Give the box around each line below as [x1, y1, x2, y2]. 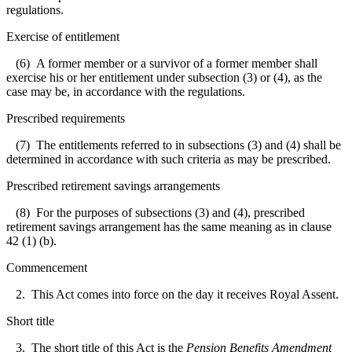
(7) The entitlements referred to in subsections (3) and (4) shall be [6, 137, 341, 152]
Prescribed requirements [6, 111, 125, 125]
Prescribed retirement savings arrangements [6, 178, 220, 192]
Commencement [6, 260, 87, 274]
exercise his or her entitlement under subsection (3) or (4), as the [6, 70, 322, 84]
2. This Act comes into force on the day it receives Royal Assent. [6, 287, 339, 301]
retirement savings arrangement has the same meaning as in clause [6, 219, 332, 233]
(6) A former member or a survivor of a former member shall [6, 56, 317, 70]
